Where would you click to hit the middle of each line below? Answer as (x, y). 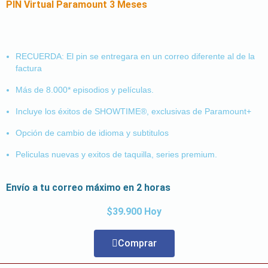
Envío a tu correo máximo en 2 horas (88, 187)
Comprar (137, 243)
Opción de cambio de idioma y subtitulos (92, 133)
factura (29, 68)
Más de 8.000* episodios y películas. (85, 89)
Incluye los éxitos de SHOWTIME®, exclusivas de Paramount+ (133, 111)
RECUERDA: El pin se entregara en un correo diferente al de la (135, 56)
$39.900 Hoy (134, 211)
